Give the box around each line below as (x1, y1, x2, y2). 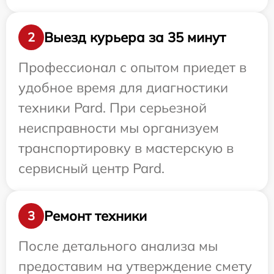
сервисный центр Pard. (18, 160, 165, 177)
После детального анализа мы (18, 237, 218, 255)
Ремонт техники (44, 207, 147, 224)
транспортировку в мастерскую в (18, 139, 234, 157)
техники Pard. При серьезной (18, 99, 207, 117)
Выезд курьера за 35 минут (44, 28, 226, 46)
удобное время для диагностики (18, 79, 228, 97)
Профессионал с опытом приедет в (18, 59, 246, 76)
